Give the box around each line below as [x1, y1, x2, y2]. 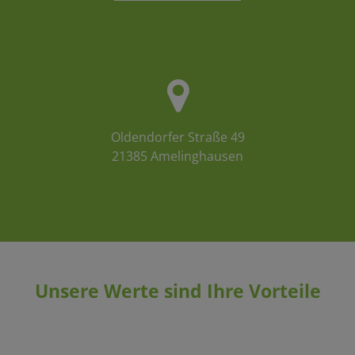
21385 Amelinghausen [112, 147, 243, 166]
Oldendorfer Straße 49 [110, 128, 245, 147]
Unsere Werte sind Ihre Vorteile [34, 278, 321, 304]
